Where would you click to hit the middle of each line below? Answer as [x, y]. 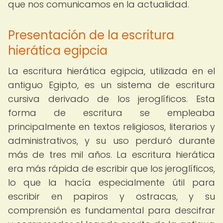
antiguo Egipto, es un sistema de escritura [111, 85]
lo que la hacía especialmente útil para [111, 182]
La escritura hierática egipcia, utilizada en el [111, 71]
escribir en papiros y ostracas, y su [111, 196]
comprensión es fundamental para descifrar [111, 210]
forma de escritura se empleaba [111, 113]
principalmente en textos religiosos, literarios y [111, 127]
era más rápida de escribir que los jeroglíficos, [111, 168]
